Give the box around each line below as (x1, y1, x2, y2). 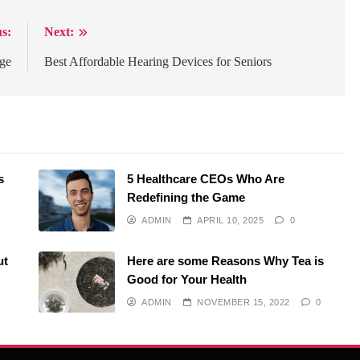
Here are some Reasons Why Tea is (126, 253, 324, 268)
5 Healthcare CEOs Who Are (126, 172, 284, 186)
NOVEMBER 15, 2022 (197, 297, 290, 307)
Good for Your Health (126, 272, 247, 286)
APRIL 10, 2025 (197, 215, 264, 226)
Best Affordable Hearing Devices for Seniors (44, 55, 272, 69)
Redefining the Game (126, 190, 245, 205)
